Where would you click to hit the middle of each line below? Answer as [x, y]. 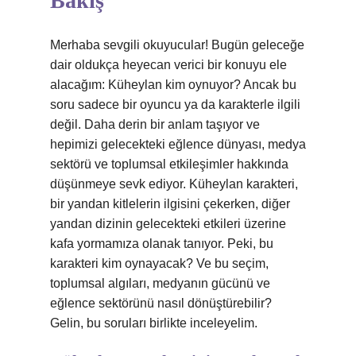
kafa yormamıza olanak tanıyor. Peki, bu [162, 244]
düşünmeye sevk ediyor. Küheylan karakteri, [174, 184]
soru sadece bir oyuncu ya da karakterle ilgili [175, 104]
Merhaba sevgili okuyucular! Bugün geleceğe [177, 45]
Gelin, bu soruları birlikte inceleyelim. [154, 323]
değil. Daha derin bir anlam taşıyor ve [155, 124]
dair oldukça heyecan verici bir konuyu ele [168, 65]
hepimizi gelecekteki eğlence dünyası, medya [178, 144]
